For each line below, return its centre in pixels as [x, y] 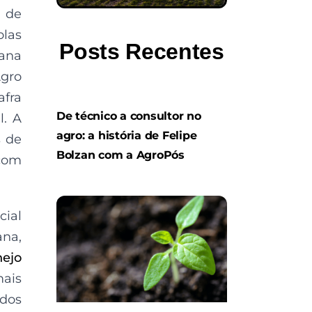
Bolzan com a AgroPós [120, 155]
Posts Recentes [142, 51]
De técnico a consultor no [129, 116]
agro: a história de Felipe [127, 135]
